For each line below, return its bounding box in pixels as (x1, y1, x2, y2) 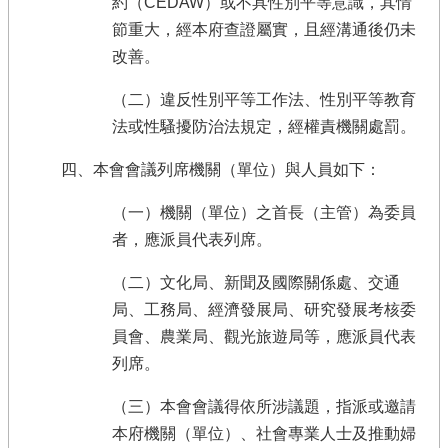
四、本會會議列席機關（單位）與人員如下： (61, 161, 382, 178)
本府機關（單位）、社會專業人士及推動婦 (112, 425, 416, 442)
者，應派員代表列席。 (112, 231, 272, 248)
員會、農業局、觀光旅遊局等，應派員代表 (112, 328, 416, 345)
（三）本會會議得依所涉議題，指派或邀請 (112, 398, 416, 415)
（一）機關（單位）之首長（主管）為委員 (112, 204, 416, 221)
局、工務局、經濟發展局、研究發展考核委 (112, 301, 416, 318)
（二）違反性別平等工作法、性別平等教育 (112, 91, 416, 108)
